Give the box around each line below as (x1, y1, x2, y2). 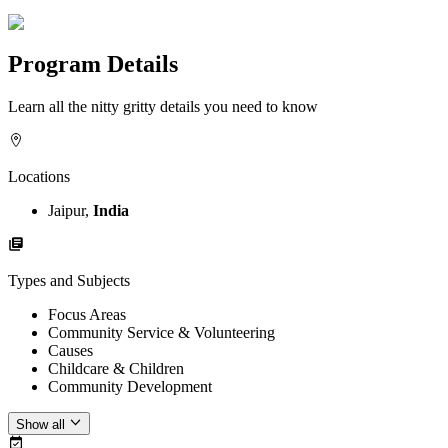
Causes (48, 342, 93, 360)
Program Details (8, 51, 178, 78)
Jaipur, (48, 202, 93, 220)
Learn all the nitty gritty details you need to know (8, 98, 318, 116)
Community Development (48, 378, 212, 396)
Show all (16, 416, 65, 432)
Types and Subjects (8, 272, 130, 290)
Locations (8, 168, 70, 186)
